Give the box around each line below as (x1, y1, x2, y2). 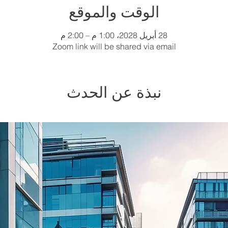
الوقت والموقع (69, 3, 160, 21)
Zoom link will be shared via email (52, 41, 176, 51)
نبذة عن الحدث (67, 83, 162, 101)
